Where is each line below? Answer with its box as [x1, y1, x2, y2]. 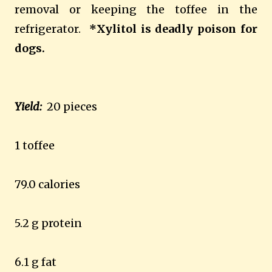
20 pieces [42, 100, 97, 114]
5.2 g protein [15, 216, 82, 230]
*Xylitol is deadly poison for [84, 22, 258, 36]
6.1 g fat [15, 255, 56, 269]
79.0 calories [15, 177, 80, 191]
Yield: [15, 100, 42, 114]
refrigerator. [15, 22, 85, 36]
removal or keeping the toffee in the [15, 2, 257, 16]
